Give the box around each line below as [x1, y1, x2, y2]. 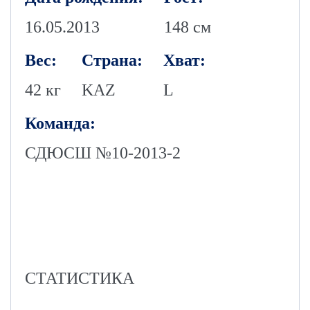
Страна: [82, 51, 143, 69]
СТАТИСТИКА [25, 269, 134, 287]
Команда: [25, 114, 95, 132]
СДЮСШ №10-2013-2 [25, 144, 181, 162]
